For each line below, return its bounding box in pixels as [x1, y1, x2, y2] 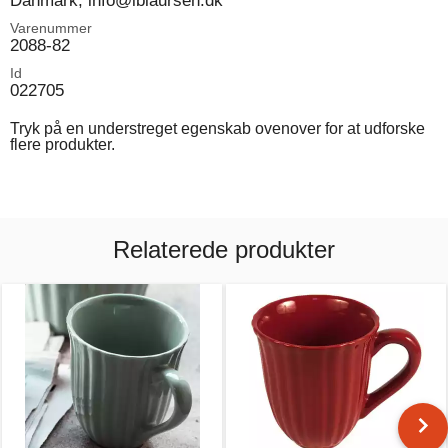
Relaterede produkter [113, 235, 335, 263]
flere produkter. [10, 135, 115, 153]
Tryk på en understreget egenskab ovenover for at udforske [10, 119, 425, 137]
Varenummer [10, 19, 92, 36]
